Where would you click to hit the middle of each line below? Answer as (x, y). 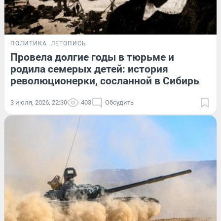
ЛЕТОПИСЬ (69, 43)
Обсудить (119, 102)
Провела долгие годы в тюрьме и (92, 57)
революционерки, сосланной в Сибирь (105, 81)
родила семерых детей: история (89, 69)
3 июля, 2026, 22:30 (39, 102)
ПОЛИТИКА (29, 43)
